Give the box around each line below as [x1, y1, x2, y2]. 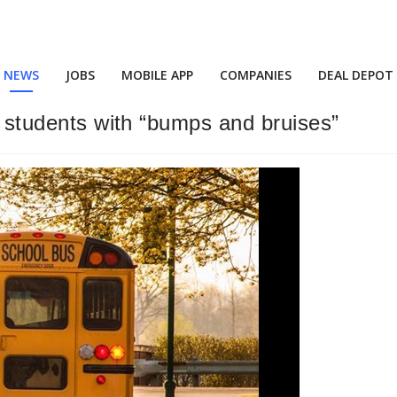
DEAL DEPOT [318, 66, 393, 83]
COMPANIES [220, 66, 292, 83]
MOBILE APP [121, 66, 193, 83]
